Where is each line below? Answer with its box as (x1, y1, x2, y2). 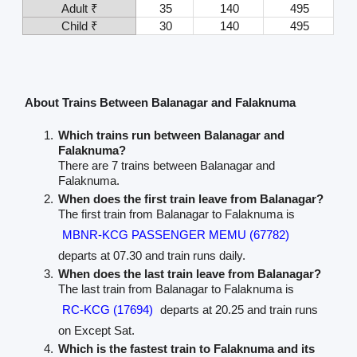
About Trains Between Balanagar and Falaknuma (25, 95, 296, 109)
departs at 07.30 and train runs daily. (58, 248, 246, 262)
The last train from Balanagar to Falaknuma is (58, 281, 295, 296)
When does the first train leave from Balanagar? (58, 191, 324, 206)
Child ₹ (61, 19, 98, 33)
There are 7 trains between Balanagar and (58, 158, 276, 172)
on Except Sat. (58, 323, 135, 337)
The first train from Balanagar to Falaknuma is (58, 206, 296, 221)
